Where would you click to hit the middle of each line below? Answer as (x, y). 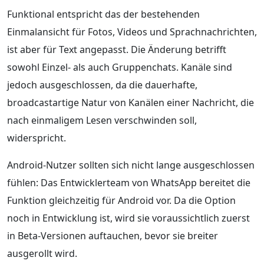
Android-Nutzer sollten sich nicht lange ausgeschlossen (131, 165)
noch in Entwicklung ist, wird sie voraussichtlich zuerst (128, 218)
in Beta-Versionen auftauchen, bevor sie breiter (113, 235)
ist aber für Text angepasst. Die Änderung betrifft (117, 49)
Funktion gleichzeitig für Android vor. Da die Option (121, 200)
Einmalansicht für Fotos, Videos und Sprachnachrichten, (132, 32)
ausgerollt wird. (42, 253)
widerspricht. (37, 138)
